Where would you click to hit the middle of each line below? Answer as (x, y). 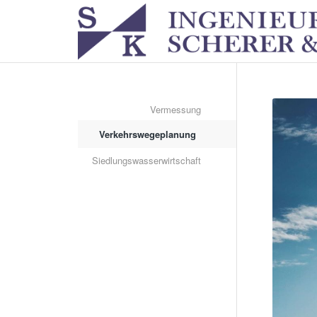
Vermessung (176, 109)
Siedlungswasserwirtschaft (147, 160)
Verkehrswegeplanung (148, 134)
